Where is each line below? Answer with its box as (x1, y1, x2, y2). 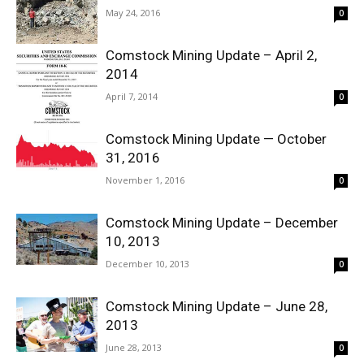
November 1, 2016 (106, 174, 184, 186)
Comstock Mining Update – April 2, (106, 47, 317, 63)
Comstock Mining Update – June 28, (106, 298, 327, 314)
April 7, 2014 (106, 90, 158, 102)
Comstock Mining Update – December (106, 214, 338, 231)
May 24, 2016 (106, 6, 160, 19)
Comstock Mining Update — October (106, 131, 327, 147)
